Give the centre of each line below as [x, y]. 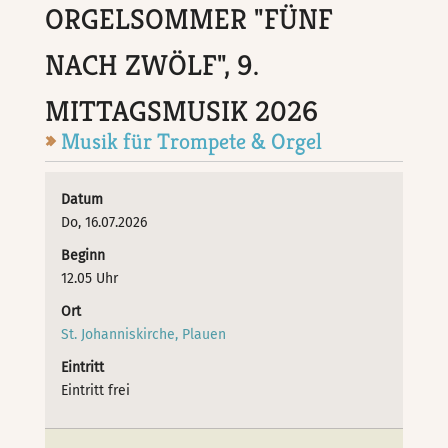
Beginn [83, 255]
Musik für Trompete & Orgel [192, 141]
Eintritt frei [96, 390]
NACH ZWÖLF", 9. [152, 65]
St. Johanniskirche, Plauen [144, 334]
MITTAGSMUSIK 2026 [182, 111]
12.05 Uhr [90, 278]
